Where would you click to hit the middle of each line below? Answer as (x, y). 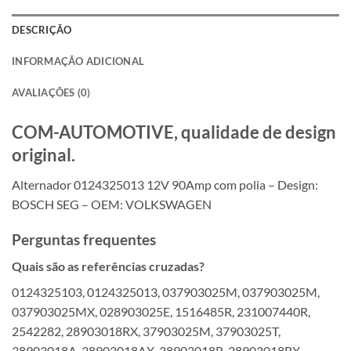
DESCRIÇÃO (42, 29)
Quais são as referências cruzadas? (108, 266)
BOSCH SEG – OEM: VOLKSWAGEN (112, 204)
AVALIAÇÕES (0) (51, 92)
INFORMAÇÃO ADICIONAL (78, 61)
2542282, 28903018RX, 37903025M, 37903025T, (146, 331)
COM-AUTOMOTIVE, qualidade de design (174, 132)
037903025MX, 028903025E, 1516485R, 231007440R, (161, 312)
